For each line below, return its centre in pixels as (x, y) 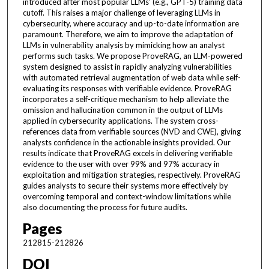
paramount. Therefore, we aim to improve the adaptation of (128, 35)
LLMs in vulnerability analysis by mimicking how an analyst (123, 45)
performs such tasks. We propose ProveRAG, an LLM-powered (132, 56)
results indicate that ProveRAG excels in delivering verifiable (127, 153)
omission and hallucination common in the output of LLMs (122, 110)
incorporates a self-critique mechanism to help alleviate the (125, 99)
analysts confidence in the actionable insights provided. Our (126, 143)
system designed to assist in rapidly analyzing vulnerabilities (127, 67)
